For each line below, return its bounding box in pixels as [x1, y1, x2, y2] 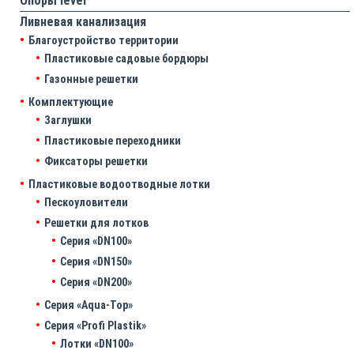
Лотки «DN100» [60, 337, 134, 351]
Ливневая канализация [20, 14, 146, 30]
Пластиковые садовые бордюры [44, 52, 209, 66]
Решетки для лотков [44, 217, 149, 230]
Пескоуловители [44, 196, 128, 209]
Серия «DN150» [60, 255, 132, 269]
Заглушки [44, 114, 92, 127]
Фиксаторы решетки [44, 155, 148, 168]
